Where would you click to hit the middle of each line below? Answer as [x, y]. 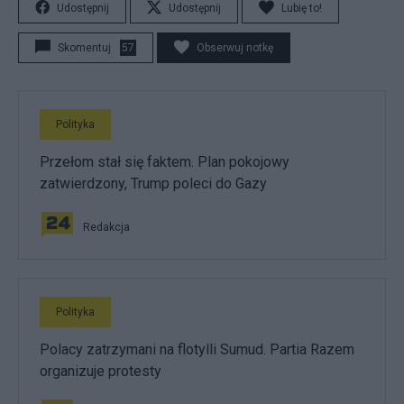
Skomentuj [84, 48]
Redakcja [106, 227]
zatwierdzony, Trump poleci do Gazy [153, 184]
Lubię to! [302, 8]
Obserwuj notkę [235, 48]
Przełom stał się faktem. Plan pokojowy [165, 162]
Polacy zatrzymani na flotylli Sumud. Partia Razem [197, 349]
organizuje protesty [101, 371]
